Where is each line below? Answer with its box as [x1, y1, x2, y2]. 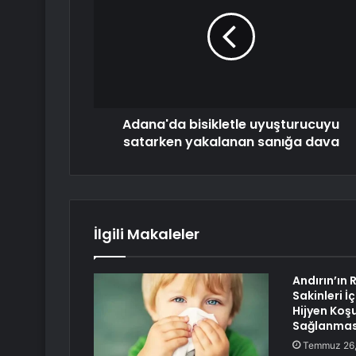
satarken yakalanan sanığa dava [122, 133, 339, 152]
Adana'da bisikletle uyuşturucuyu [122, 115, 339, 134]
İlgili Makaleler [94, 224, 199, 245]
